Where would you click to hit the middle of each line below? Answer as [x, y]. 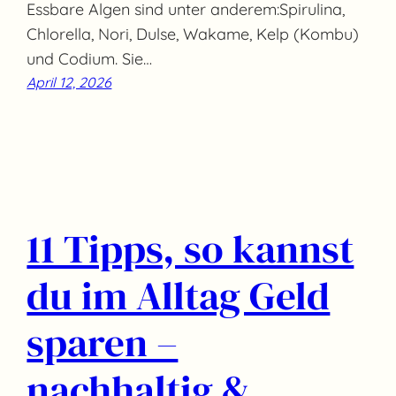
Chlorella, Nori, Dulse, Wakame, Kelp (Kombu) [193, 34]
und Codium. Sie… [90, 58]
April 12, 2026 [69, 82]
